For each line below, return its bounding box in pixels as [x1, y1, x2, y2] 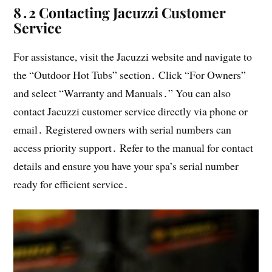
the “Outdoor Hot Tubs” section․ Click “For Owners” [13, 67, 246, 83]
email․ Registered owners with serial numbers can [13, 122, 232, 137]
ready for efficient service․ [13, 177, 129, 192]
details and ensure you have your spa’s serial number [13, 158, 239, 174]
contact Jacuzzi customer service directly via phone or [13, 104, 248, 119]
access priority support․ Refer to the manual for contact [13, 140, 254, 155]
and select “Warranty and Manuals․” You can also [13, 86, 231, 101]
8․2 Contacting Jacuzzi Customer [13, 3, 226, 22]
